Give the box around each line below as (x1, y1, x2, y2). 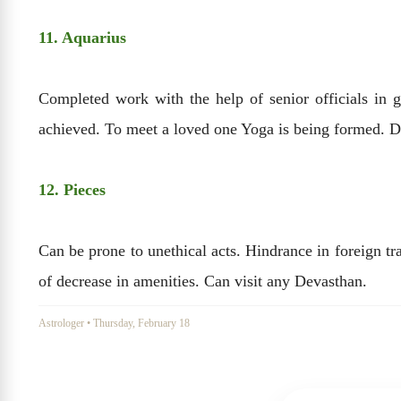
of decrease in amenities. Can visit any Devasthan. (38, 272, 367, 291)
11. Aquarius (38, 29, 126, 47)
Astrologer (38, 317, 84, 330)
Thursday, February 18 (93, 317, 190, 330)
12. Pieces (38, 181, 106, 200)
